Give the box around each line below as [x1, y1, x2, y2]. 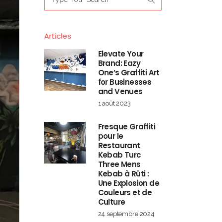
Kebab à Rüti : [98, 168, 149, 179]
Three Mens [98, 159, 141, 169]
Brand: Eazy [98, 58, 140, 68]
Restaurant [98, 140, 140, 151]
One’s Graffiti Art [98, 67, 160, 78]
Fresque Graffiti [98, 121, 155, 132]
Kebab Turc [98, 150, 141, 160]
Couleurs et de [98, 187, 152, 198]
